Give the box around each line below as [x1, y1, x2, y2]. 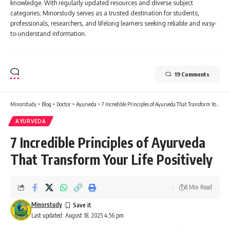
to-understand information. [10, 29, 86, 37]
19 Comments [175, 70, 209, 78]
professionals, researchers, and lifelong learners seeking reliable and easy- [10, 19, 217, 27]
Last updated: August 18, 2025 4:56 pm [31, 211, 124, 219]
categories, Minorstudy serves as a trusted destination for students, [10, 9, 199, 17]
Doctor [56, 100, 71, 107]
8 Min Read [185, 183, 212, 191]
